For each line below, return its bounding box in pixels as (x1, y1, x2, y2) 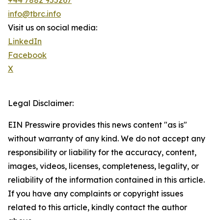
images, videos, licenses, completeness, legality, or (8, 161, 199, 171)
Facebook (8, 50, 47, 60)
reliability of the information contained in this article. (8, 175, 205, 185)
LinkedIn (8, 36, 42, 47)
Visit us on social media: (8, 23, 97, 33)
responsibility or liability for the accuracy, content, (8, 147, 196, 158)
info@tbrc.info (8, 9, 61, 19)
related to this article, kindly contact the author (8, 202, 187, 213)
